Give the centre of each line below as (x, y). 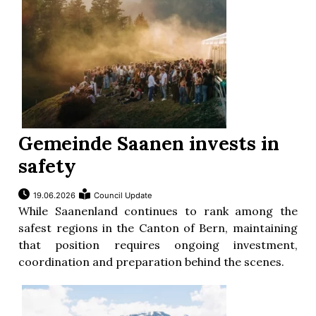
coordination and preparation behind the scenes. (152, 262)
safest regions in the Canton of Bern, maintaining (158, 228)
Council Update (123, 196)
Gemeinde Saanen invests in (149, 144)
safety (48, 166)
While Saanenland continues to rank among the (158, 211)
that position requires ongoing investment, (158, 245)
